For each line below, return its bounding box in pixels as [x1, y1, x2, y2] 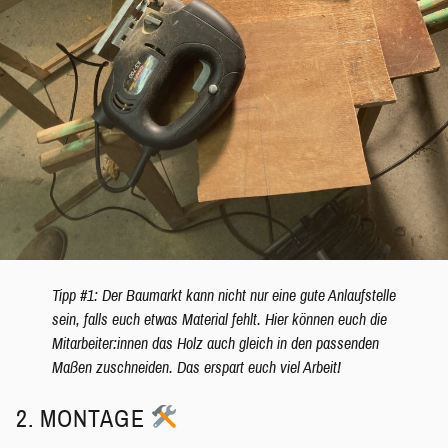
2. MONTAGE [16, 406, 151, 433]
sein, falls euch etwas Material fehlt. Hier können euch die [51, 311, 387, 329]
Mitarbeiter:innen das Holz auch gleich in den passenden [51, 335, 379, 353]
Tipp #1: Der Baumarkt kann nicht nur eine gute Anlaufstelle [51, 287, 396, 305]
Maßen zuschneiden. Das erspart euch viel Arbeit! [51, 359, 341, 377]
